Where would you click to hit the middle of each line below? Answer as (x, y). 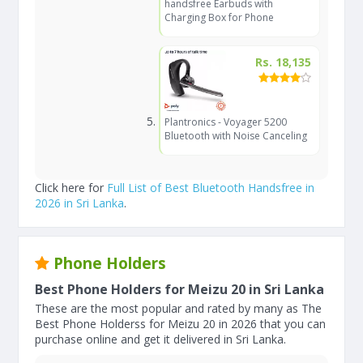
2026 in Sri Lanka (79, 203)
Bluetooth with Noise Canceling (235, 136)
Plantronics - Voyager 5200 (225, 122)
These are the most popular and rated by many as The (178, 308)
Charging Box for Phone (219, 17)
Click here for (71, 188)
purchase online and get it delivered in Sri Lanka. (160, 339)
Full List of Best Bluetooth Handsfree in (211, 188)
